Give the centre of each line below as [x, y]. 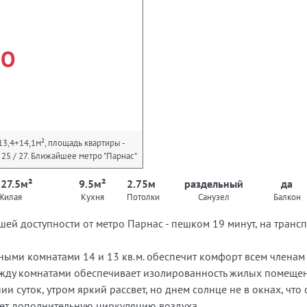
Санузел [214, 197]
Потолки [144, 197]
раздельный [214, 184]
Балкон [287, 197]
